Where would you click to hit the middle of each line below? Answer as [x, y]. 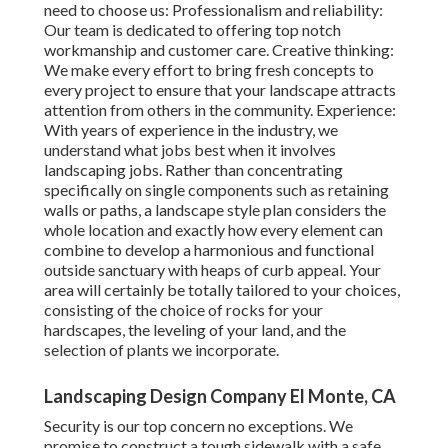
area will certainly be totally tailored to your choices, [222, 290]
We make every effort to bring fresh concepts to [209, 70]
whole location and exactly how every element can [213, 230]
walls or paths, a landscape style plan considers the [215, 210]
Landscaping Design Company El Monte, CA [220, 396]
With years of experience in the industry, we [191, 130]
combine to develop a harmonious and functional [209, 250]
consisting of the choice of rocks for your [183, 310]
